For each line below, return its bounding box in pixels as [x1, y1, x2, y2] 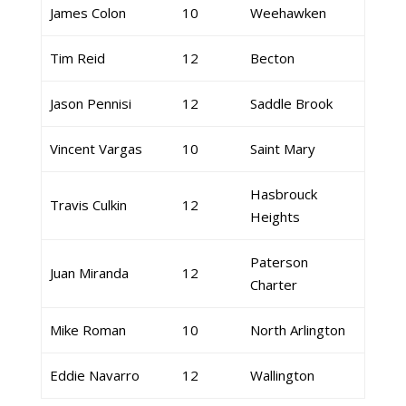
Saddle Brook [249, 94, 333, 112]
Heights [249, 208, 300, 226]
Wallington [249, 366, 314, 384]
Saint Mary [249, 140, 315, 158]
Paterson [249, 253, 308, 271]
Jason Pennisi [49, 94, 131, 112]
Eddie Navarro [49, 366, 140, 384]
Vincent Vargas [49, 140, 142, 158]
